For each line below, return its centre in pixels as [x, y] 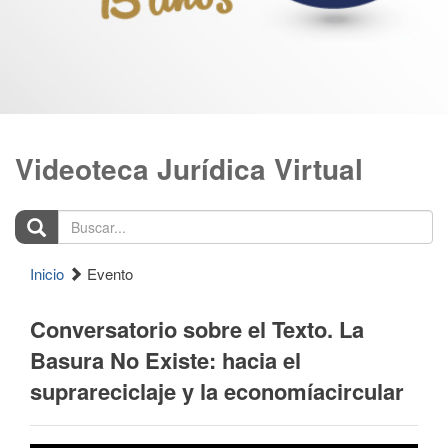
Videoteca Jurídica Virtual [189, 168]
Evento [108, 273]
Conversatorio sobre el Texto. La [197, 329]
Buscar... [44, 219]
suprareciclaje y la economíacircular [217, 391]
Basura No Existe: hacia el [165, 360]
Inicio [47, 273]
